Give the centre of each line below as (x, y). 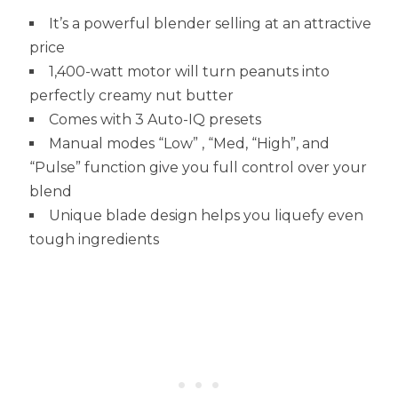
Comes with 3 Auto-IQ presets (155, 120)
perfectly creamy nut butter (131, 96)
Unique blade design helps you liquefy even (206, 216)
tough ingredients (94, 240)
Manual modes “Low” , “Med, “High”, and (189, 144)
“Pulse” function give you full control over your (198, 168)
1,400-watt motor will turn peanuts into (189, 72)
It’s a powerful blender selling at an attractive (210, 24)
